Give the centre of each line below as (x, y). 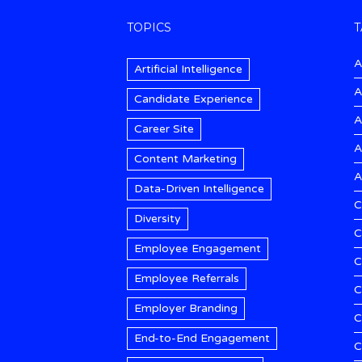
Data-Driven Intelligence (199, 188)
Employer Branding (186, 308)
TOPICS (149, 27)
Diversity (158, 218)
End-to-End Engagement (202, 338)
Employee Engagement (198, 248)
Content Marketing (185, 158)
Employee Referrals (187, 278)
